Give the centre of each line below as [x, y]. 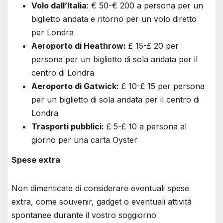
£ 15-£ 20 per [152, 46]
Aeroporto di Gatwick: [75, 86]
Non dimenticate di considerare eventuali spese [100, 188]
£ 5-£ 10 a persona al [145, 127]
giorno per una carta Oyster [84, 140]
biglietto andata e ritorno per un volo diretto [114, 19]
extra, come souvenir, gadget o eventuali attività [102, 202]
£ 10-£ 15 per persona [162, 86]
